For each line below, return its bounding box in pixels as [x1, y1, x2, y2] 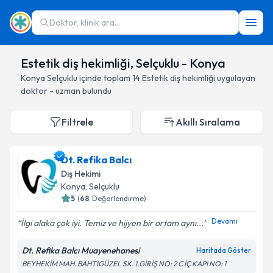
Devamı [211, 216, 238, 225]
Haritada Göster [196, 246, 251, 255]
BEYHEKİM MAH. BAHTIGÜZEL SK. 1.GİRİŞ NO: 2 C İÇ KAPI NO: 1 [22, 259, 226, 268]
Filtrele [62, 116, 93, 128]
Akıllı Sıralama [175, 116, 240, 128]
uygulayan [215, 73, 255, 83]
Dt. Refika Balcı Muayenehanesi [22, 245, 140, 256]
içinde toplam [77, 73, 130, 83]
